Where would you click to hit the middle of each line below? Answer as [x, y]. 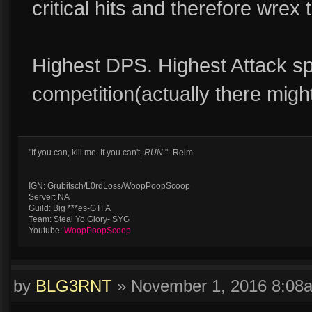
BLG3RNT [74, 286]
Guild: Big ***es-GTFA [70, 208]
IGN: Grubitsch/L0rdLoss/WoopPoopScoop [109, 186]
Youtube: [46, 231]
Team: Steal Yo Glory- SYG [79, 219]
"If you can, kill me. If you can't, [86, 153]
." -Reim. [179, 153]
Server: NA [49, 197]
